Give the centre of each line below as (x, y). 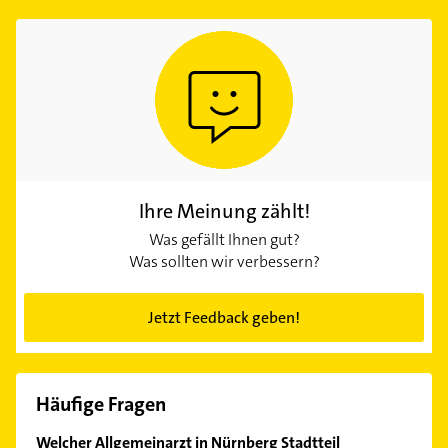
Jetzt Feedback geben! (224, 317)
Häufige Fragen (101, 403)
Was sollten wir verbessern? (224, 261)
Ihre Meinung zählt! (224, 210)
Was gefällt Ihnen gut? (224, 239)
